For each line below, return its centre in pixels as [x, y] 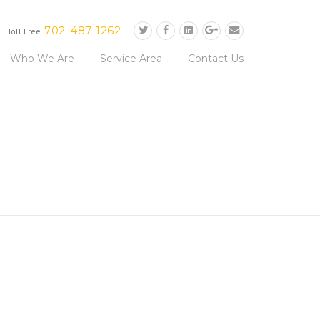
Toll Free [24, 31]
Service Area [131, 58]
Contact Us [216, 58]
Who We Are [42, 58]
